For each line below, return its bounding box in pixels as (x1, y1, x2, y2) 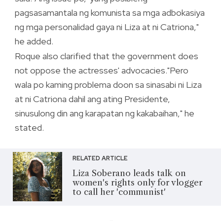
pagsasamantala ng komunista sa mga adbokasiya (15, 6, 205, 18)
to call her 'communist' (72, 186, 166, 197)
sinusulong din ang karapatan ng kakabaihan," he (15, 107, 194, 119)
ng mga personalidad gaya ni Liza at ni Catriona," (15, 21, 199, 33)
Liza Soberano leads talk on (72, 168, 186, 178)
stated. (15, 121, 44, 133)
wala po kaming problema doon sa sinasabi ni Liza (15, 78, 202, 90)
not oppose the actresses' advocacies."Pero (15, 64, 188, 76)
